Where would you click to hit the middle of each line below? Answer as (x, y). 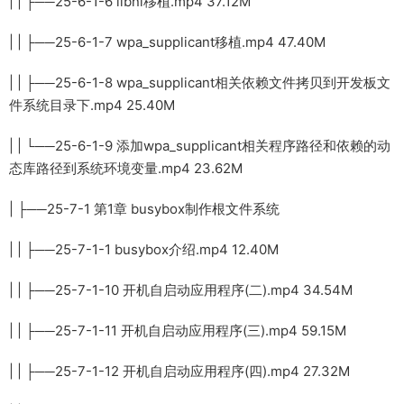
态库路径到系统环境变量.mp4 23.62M (126, 168)
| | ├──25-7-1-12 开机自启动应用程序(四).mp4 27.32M (179, 371)
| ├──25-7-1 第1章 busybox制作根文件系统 (144, 208)
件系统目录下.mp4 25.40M (92, 105)
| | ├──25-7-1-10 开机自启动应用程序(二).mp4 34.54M (181, 289)
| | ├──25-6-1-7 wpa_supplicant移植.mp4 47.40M (167, 41)
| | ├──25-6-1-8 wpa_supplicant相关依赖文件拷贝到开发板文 (200, 82)
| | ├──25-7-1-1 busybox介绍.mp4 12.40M (144, 249)
